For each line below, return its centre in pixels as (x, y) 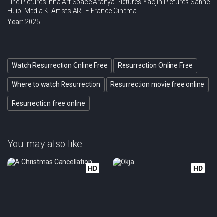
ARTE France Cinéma (105, 11)
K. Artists (58, 11)
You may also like (45, 144)
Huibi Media (25, 11)
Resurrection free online (48, 103)
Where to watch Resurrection (56, 84)
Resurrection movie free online (157, 84)
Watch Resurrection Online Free (60, 65)
